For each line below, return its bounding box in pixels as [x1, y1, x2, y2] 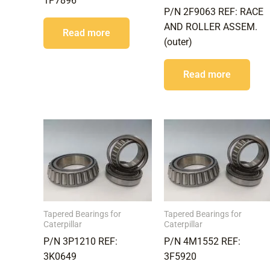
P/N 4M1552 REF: [163, 235, 240, 247]
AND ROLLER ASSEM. [163, 20, 257, 33]
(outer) [163, 36, 192, 48]
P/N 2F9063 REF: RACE [163, 5, 263, 17]
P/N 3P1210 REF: [43, 235, 118, 247]
